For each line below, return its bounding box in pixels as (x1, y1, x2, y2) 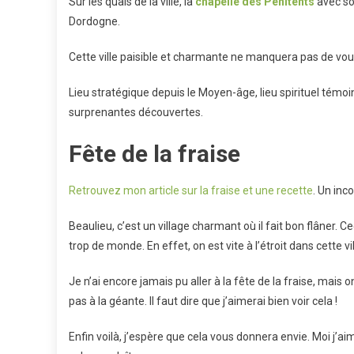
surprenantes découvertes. (69, 106, 203, 119)
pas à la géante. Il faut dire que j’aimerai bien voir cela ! (69, 295, 337, 307)
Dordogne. (69, 15, 120, 28)
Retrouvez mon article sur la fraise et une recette (69, 184, 313, 197)
